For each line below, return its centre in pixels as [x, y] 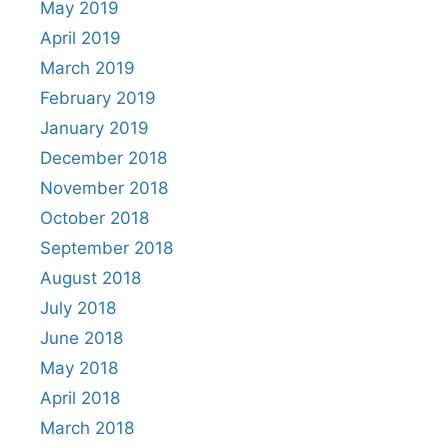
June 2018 [81, 338]
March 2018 [87, 428]
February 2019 [98, 98]
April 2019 [80, 38]
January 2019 [94, 128]
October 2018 [94, 218]
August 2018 [90, 278]
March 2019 [87, 68]
